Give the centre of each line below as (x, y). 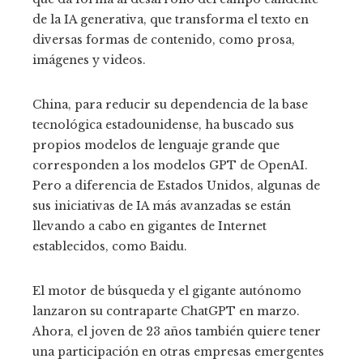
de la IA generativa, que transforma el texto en (171, 19)
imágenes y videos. (89, 60)
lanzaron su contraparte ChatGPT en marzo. (166, 311)
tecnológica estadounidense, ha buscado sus (163, 124)
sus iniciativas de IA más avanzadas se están (162, 205)
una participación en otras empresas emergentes (178, 351)
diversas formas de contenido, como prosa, (164, 39)
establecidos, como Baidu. (110, 246)
